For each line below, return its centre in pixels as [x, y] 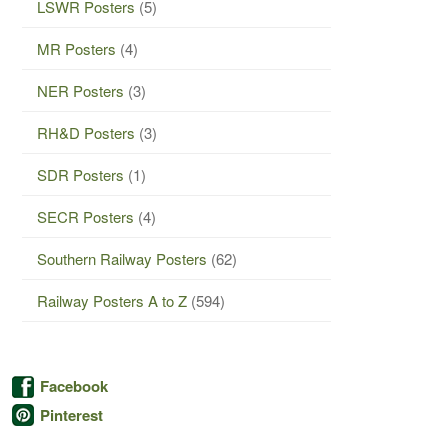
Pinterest [71, 415]
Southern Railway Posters [122, 258]
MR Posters [76, 48]
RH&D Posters [86, 132]
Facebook [74, 386]
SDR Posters [80, 174]
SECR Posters [85, 216]
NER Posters [80, 90]
